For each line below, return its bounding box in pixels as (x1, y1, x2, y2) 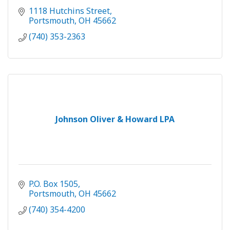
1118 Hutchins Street (29, 5, 110, 17)
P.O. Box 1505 (29, 178, 78, 190)
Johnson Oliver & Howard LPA (55, 113, 175, 125)
